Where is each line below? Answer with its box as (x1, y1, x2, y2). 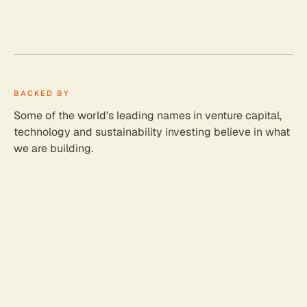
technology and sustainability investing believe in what (14, 125, 290, 139)
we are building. (14, 141, 93, 156)
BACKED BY (14, 88, 70, 98)
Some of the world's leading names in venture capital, (14, 108, 282, 123)
